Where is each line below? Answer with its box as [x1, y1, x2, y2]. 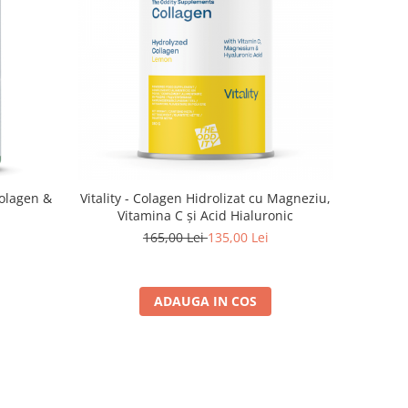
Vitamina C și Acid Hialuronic [117, 206, 294, 224]
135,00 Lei [207, 228, 269, 246]
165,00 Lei [142, 228, 208, 246]
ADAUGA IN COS [154, 291, 258, 310]
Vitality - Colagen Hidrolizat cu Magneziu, [80, 189, 331, 207]
